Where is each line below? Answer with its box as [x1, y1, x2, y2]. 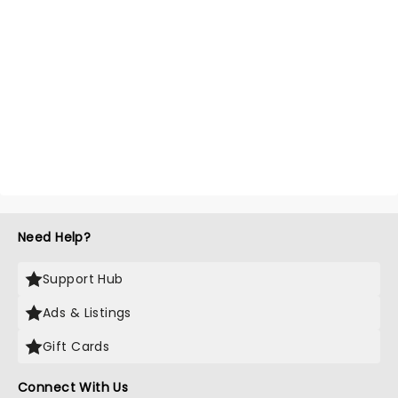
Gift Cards [43, 338, 110, 356]
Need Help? [18, 228, 92, 247]
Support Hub [43, 270, 123, 289]
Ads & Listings [43, 304, 131, 322]
